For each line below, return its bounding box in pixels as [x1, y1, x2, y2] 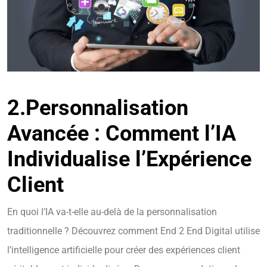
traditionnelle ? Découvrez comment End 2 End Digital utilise [7, 225, 260, 237]
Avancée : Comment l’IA [7, 121, 236, 147]
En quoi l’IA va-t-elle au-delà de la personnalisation [7, 206, 217, 218]
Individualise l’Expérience [7, 147, 252, 172]
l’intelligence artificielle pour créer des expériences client [7, 244, 240, 256]
